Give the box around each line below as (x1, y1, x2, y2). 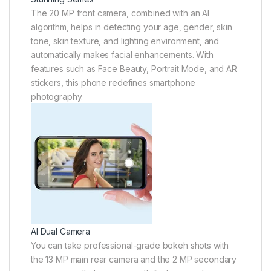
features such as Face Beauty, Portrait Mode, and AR (31, 64, 237, 74)
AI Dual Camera (31, 226, 91, 237)
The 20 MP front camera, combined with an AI (31, 8, 209, 19)
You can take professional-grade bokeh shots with (31, 240, 229, 251)
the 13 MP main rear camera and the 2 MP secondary (31, 254, 237, 265)
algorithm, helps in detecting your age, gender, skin (31, 22, 232, 33)
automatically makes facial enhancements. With (31, 50, 214, 60)
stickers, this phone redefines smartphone (31, 77, 196, 88)
